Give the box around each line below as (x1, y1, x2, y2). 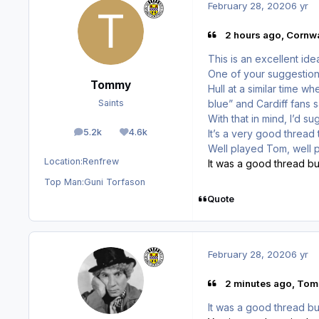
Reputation (132, 130, 179, 141)
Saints (98, 98, 124, 109)
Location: (44, 156, 83, 167)
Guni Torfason (84, 177, 145, 188)
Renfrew (83, 156, 119, 167)
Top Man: (44, 177, 84, 188)
